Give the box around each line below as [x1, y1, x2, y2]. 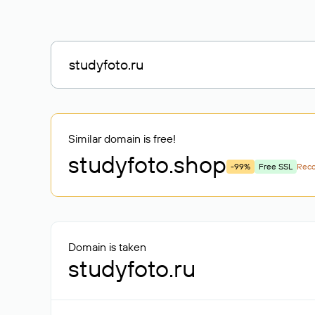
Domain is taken [68, 240, 146, 254]
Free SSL [259, 161, 292, 172]
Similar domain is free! [68, 131, 176, 146]
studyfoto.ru [68, 253, 195, 283]
